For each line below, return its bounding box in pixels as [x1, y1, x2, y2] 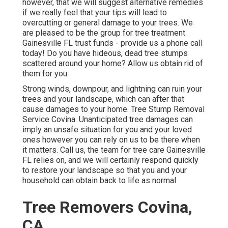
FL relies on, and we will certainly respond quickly [22, 155, 198, 165]
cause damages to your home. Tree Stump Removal [22, 104, 205, 115]
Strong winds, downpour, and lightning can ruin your [22, 84, 202, 94]
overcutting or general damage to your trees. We [22, 18, 193, 28]
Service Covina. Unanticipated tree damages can [22, 115, 193, 125]
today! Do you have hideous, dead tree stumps [22, 48, 188, 59]
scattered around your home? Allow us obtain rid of [22, 59, 203, 69]
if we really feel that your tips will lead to [22, 8, 167, 18]
